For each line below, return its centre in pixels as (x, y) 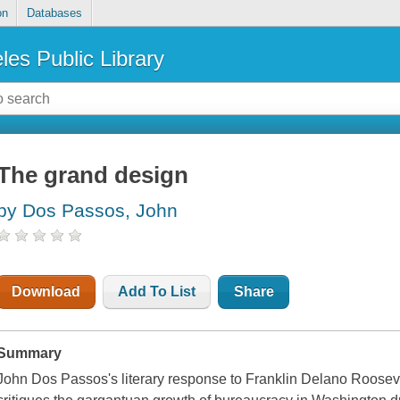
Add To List (157, 292)
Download (46, 292)
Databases (54, 13)
